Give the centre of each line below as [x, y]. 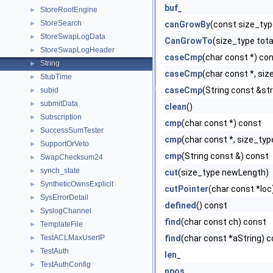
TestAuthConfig [66, 264]
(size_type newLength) [223, 172]
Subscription [61, 117]
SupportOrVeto [65, 144]
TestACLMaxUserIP [73, 238]
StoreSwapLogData [73, 37]
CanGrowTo [189, 41]
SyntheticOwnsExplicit [77, 184]
